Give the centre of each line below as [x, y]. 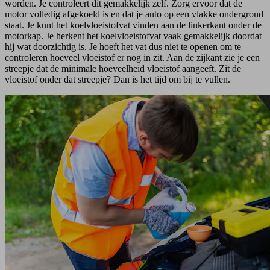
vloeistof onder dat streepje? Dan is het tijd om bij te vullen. [118, 79]
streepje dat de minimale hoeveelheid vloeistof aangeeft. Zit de [123, 68]
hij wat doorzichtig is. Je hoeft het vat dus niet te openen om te [123, 46]
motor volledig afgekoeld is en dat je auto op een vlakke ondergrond [134, 14]
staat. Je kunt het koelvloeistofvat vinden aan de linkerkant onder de [133, 25]
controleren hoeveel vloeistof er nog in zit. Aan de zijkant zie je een [132, 57]
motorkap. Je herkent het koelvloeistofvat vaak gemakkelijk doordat [133, 36]
